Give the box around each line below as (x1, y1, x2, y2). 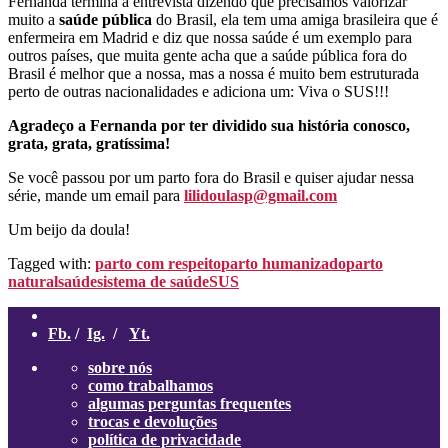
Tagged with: (8, 254, 95, 272)
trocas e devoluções (88, 412, 217, 430)
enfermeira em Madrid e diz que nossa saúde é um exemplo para (8, 28, 412, 46)
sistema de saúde (97, 272, 209, 290)
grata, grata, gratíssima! (8, 134, 170, 152)
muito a (8, 10, 59, 28)
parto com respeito (95, 254, 221, 272)
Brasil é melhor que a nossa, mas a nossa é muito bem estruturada (8, 64, 419, 82)
